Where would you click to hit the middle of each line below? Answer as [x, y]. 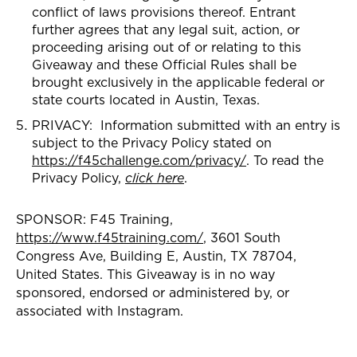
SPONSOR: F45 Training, [94, 219]
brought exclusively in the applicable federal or [178, 82]
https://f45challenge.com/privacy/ [139, 160]
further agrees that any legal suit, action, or [166, 29]
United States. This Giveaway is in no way [145, 274]
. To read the [285, 160]
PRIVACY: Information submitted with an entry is [186, 125]
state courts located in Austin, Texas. [146, 99]
